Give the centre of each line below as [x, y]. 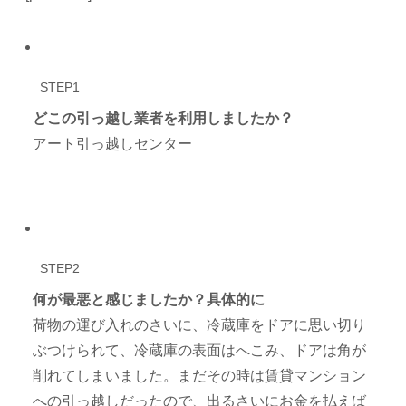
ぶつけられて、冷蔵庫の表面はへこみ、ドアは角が [200, 351]
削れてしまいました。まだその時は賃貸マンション [200, 376]
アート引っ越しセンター [113, 144]
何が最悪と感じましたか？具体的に [149, 300]
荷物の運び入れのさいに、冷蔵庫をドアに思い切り [200, 325]
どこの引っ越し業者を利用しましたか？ [164, 119]
